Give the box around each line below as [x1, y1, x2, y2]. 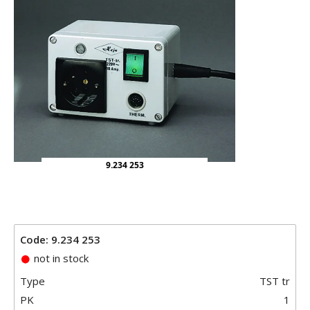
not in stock [31, 250, 89, 265]
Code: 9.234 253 [20, 232, 100, 246]
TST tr [259, 273, 290, 288]
